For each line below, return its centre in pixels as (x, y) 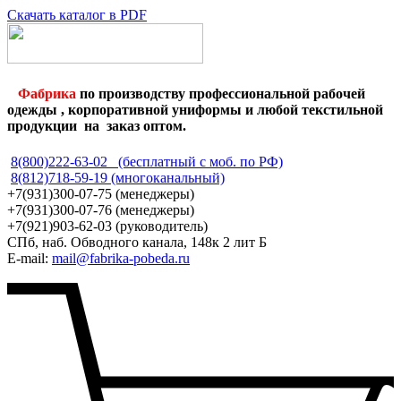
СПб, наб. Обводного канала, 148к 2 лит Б (137, 242)
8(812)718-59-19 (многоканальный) (118, 177)
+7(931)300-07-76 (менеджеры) (101, 209)
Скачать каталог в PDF (77, 15)
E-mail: (30, 258)
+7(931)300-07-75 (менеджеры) (101, 193)
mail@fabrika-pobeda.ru (121, 258)
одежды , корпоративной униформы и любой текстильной (195, 110)
